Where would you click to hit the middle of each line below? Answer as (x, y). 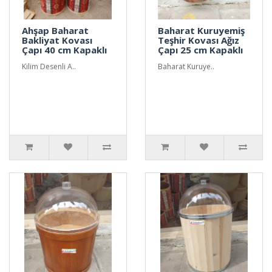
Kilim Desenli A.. (49, 66)
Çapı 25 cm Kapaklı (200, 49)
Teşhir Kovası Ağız (199, 40)
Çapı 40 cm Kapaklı (64, 49)
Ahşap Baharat (55, 30)
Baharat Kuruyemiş (201, 30)
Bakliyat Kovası (57, 40)
